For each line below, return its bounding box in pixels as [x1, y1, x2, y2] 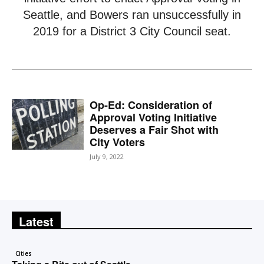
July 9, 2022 [90, 152, 124, 161]
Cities [15, 249, 32, 258]
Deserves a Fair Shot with [90, 122, 219, 137]
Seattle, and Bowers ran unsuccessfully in [23, 8, 241, 21]
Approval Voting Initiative [90, 110, 217, 125]
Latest [19, 213, 54, 230]
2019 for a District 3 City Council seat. [33, 25, 231, 38]
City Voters [90, 134, 146, 150]
